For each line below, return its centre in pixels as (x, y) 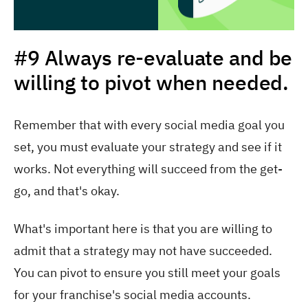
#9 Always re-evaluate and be (153, 58)
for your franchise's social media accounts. (134, 294)
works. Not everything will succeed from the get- (148, 169)
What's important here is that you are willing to (143, 228)
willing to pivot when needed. (152, 82)
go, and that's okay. (68, 191)
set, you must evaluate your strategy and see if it (148, 147)
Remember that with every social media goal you (149, 125)
